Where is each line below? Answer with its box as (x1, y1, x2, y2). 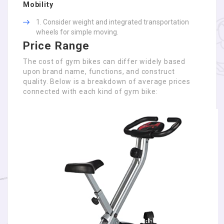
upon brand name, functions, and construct (23, 67, 175, 75)
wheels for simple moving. (36, 28, 118, 36)
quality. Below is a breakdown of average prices (23, 77, 190, 85)
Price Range (23, 39, 90, 52)
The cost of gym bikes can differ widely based (23, 57, 185, 65)
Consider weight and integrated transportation (43, 18, 189, 26)
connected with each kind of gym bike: (23, 87, 158, 95)
